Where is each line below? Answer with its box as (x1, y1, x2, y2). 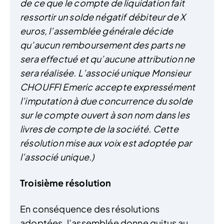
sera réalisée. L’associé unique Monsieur (20, 66, 191, 78)
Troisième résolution (20, 176, 111, 188)
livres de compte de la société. (20, 122, 151, 134)
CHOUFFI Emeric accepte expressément (20, 80, 195, 92)
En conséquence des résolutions (20, 202, 160, 214)
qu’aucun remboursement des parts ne (20, 38, 185, 50)
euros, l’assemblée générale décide (20, 24, 173, 36)
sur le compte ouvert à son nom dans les (20, 108, 190, 120)
